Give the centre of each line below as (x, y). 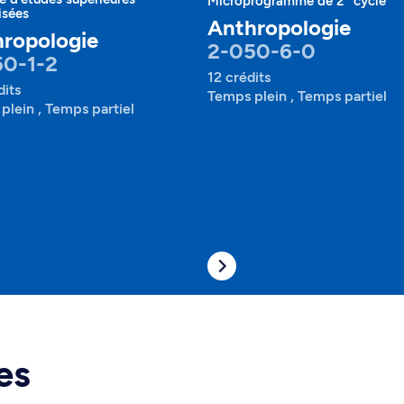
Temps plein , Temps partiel (297, 96)
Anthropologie (279, 28)
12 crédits (239, 77)
